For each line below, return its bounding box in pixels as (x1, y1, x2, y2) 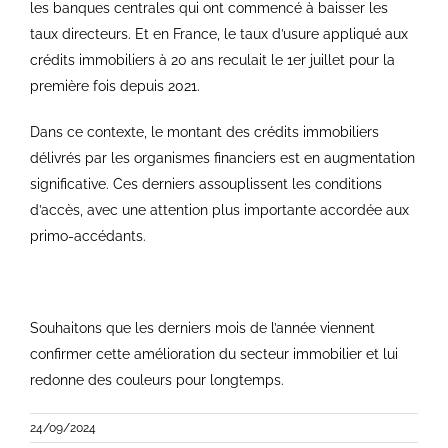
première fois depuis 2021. (30, 77, 200, 94)
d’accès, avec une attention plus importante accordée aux (30, 201, 409, 218)
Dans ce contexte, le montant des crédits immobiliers (30, 123, 379, 140)
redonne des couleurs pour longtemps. (30, 371, 284, 388)
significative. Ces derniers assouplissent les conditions (30, 175, 382, 192)
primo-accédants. (30, 227, 146, 244)
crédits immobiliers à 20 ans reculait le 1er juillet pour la (30, 51, 395, 68)
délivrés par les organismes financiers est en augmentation (30, 149, 415, 166)
